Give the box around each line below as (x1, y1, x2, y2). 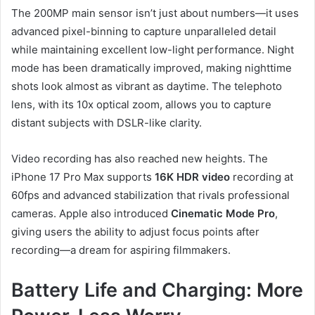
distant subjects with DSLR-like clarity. (11, 115, 202, 129)
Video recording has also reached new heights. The (11, 151, 268, 165)
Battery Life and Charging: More (11, 278, 303, 302)
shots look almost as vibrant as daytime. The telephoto (11, 79, 282, 93)
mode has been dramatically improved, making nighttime (11, 60, 292, 75)
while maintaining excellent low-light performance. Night (11, 42, 294, 56)
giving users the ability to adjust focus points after (11, 224, 259, 238)
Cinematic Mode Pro (171, 206, 275, 220)
